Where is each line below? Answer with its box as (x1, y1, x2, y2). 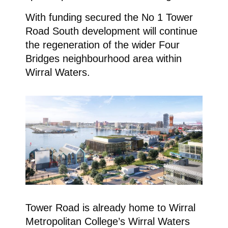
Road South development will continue (25, 25, 197, 37)
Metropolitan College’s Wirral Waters (25, 215, 190, 227)
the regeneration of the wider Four (25, 39, 180, 50)
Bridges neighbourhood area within (25, 52, 182, 64)
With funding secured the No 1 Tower (25, 11, 193, 23)
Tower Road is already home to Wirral (25, 202, 195, 213)
